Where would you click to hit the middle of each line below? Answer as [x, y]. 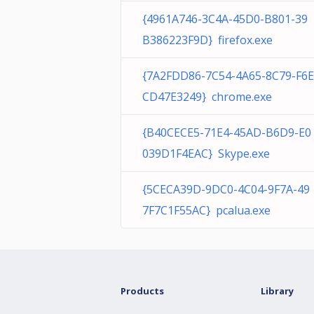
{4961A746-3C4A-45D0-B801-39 [225, 19]
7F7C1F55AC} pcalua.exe [206, 210]
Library [277, 291]
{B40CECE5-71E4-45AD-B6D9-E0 [227, 132]
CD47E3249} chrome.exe [207, 97]
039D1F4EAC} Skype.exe [206, 153]
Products [142, 291]
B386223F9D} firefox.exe [207, 40]
